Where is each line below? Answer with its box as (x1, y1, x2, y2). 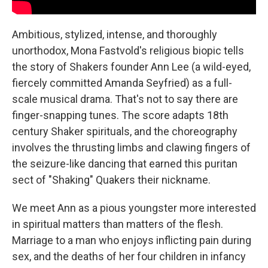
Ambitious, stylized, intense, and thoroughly (12, 28, 217, 41)
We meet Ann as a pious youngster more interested (12, 202, 256, 214)
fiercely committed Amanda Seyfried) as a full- (12, 77, 232, 89)
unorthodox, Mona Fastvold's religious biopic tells (12, 44, 244, 57)
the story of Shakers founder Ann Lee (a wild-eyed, (12, 60, 251, 73)
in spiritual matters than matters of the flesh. (12, 218, 223, 230)
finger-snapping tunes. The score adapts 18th (12, 109, 229, 121)
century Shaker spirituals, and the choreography (12, 125, 237, 138)
